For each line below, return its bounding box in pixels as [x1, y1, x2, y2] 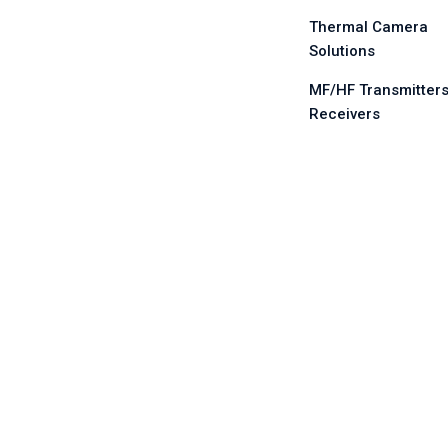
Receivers [309, 105, 381, 124]
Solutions [309, 42, 376, 61]
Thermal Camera [309, 18, 429, 37]
